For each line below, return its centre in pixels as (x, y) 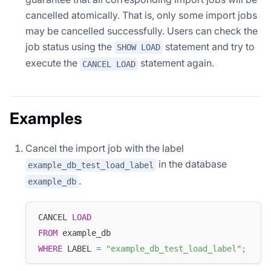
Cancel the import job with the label (105, 148)
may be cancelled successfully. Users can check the (142, 31)
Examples (46, 118)
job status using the (70, 46)
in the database (191, 164)
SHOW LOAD (139, 47)
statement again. (176, 63)
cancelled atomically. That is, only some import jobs (141, 15)
